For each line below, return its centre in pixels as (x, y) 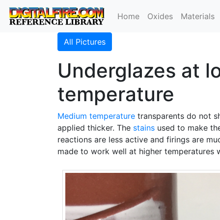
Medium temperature (96, 116)
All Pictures (85, 42)
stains (144, 128)
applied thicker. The (95, 128)
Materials (198, 16)
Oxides (160, 16)
